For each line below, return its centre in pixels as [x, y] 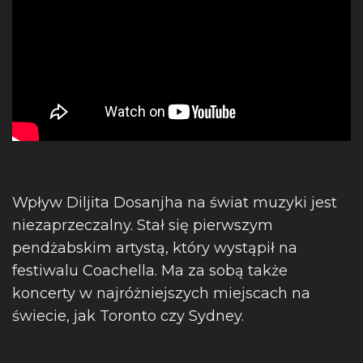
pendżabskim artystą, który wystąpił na [155, 248]
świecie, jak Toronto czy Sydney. [128, 316]
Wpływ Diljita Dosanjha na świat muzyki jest [175, 203]
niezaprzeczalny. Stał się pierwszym [143, 225]
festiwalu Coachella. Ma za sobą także [150, 271]
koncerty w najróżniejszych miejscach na [161, 293]
